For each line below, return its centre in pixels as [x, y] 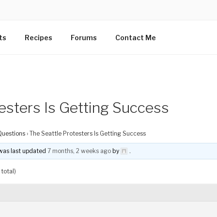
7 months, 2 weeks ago [79, 151]
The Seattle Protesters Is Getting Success [88, 133]
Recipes [38, 37]
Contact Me [135, 37]
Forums [84, 37]
